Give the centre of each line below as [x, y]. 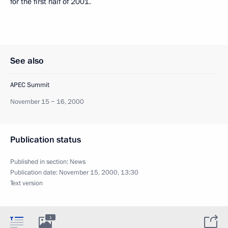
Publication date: [35, 172]
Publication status [46, 139]
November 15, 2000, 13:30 [99, 172]
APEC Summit [30, 85]
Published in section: [40, 162]
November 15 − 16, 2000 [47, 102]
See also [27, 61]
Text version [26, 183]
